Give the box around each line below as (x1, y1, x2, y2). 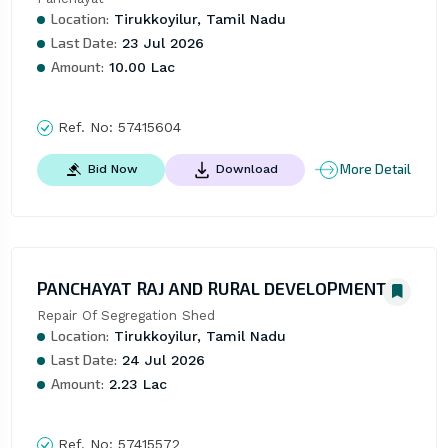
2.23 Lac (103, 375, 167, 392)
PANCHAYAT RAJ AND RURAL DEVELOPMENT (36, 276, 387, 299)
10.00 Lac (103, 58, 175, 75)
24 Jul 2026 (116, 351, 205, 368)
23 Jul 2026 (116, 34, 204, 51)
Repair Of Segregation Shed (36, 307, 215, 323)
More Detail (340, 161, 412, 178)
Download (215, 161, 278, 176)
